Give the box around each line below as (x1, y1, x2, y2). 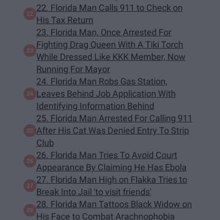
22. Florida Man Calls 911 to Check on (36, 2, 183, 13)
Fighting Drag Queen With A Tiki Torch (36, 39, 183, 50)
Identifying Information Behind (36, 101, 154, 111)
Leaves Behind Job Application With (36, 88, 176, 99)
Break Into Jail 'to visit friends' (36, 187, 151, 197)
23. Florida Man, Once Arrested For (36, 27, 171, 38)
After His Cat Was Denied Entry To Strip (36, 125, 189, 136)
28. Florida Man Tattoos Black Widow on (36, 199, 192, 210)
